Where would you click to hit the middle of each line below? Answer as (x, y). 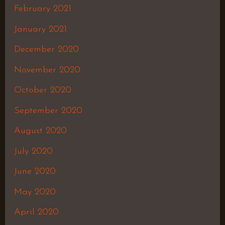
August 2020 (40, 131)
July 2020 (33, 151)
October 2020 (42, 90)
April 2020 (36, 212)
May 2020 (35, 192)
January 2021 (40, 29)
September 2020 (48, 110)
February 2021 (42, 9)
